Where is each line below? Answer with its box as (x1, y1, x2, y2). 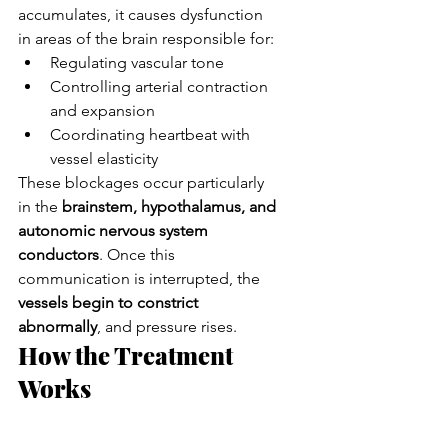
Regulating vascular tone (50, 52, 224, 72)
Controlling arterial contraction (50, 76, 272, 96)
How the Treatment (18, 338, 238, 371)
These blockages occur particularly (18, 172, 268, 192)
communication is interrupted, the (18, 268, 264, 288)
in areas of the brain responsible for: (18, 28, 274, 48)
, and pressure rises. (97, 316, 237, 336)
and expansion (50, 100, 155, 120)
